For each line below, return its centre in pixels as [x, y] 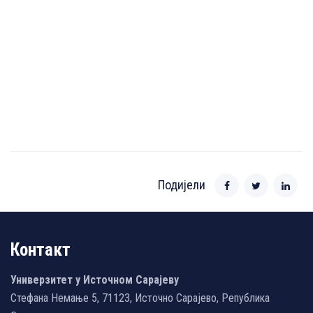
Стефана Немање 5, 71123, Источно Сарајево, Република [140, 298]
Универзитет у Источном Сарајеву [95, 279]
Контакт [41, 249]
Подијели [182, 184]
